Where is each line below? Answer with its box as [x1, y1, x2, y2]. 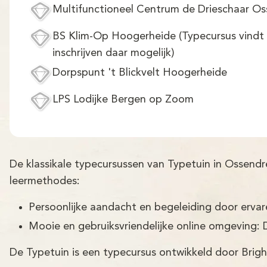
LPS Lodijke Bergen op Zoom [52, 94, 194, 105]
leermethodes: [10, 175, 80, 187]
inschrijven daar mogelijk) [52, 48, 175, 59]
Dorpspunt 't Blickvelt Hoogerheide [52, 67, 227, 78]
